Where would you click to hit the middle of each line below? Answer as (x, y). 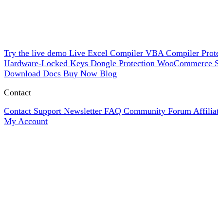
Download (23, 73)
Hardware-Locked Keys (47, 63)
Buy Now (82, 73)
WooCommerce (186, 63)
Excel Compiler (117, 53)
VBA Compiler (173, 53)
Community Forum (158, 111)
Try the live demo (35, 53)
